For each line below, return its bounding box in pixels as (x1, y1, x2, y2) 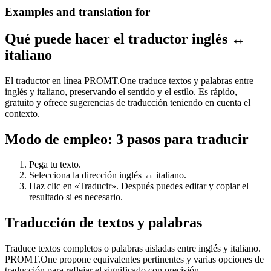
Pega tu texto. (29, 159, 81, 170)
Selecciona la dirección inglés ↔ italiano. (29, 170, 186, 181)
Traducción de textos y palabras (5, 215, 202, 231)
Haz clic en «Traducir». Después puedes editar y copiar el (29, 181, 249, 192)
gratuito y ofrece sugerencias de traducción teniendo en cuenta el (5, 97, 250, 108)
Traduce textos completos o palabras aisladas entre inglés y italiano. (5, 243, 261, 254)
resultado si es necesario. (29, 192, 123, 203)
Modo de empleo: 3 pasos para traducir (5, 131, 249, 147)
